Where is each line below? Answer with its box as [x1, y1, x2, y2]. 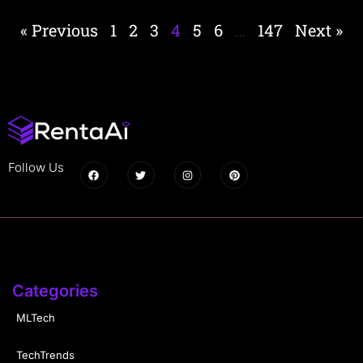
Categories [12, 281, 98, 301]
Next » [295, 19, 343, 41]
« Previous [20, 19, 98, 41]
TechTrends [16, 348, 75, 361]
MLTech [16, 311, 55, 324]
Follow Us [8, 160, 64, 176]
